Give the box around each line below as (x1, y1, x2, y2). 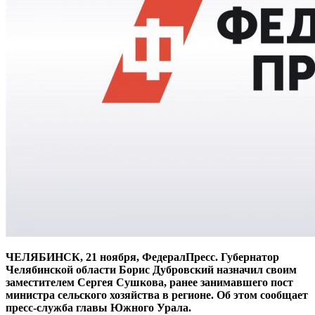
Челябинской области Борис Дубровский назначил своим (6, 263, 297, 276)
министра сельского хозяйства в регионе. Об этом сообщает (6, 288, 308, 301)
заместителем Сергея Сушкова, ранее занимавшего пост (6, 276, 293, 288)
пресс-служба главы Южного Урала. (6, 301, 191, 314)
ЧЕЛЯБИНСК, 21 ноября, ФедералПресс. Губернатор (6, 250, 279, 263)
